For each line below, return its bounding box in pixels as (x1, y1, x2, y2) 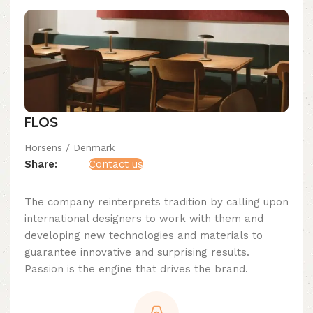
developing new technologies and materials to (24, 229, 263, 242)
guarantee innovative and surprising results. (24, 246, 249, 259)
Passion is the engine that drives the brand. (24, 263, 248, 276)
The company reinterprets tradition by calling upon (24, 196, 289, 209)
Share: (24, 158, 57, 171)
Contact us (89, 158, 143, 171)
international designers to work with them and (24, 212, 263, 226)
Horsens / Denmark (24, 142, 115, 154)
